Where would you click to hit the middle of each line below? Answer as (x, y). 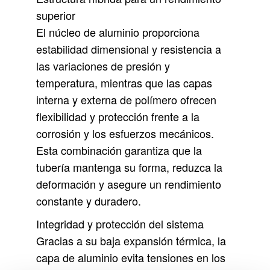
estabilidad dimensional (93, 49)
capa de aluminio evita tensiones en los (131, 258)
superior (56, 15)
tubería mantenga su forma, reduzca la (129, 167)
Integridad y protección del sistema (120, 224)
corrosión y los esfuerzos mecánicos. (125, 133)
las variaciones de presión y (103, 66)
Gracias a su (68, 241)
